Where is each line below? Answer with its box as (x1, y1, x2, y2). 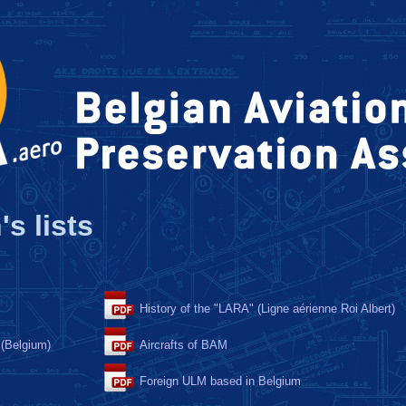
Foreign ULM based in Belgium (140, 374, 301, 388)
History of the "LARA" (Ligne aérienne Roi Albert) (140, 302, 395, 315)
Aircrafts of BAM (140, 338, 227, 352)
